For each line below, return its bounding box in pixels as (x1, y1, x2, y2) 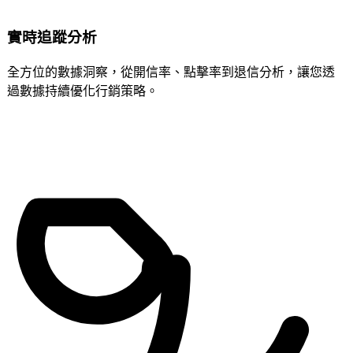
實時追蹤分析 (7, 27, 97, 46)
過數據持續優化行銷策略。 (7, 81, 158, 98)
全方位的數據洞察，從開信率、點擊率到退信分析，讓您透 (7, 62, 335, 80)
